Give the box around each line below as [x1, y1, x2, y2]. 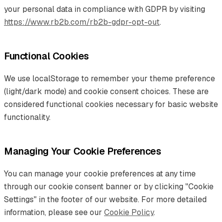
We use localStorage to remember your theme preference [4, 73, 215, 84]
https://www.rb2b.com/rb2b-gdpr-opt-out [4, 16, 160, 27]
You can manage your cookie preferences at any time [4, 168, 196, 179]
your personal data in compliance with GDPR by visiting [4, 3, 205, 14]
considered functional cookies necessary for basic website [4, 99, 218, 110]
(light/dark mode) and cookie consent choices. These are [4, 86, 209, 97]
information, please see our [4, 207, 104, 218]
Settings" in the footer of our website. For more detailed [4, 194, 207, 205]
